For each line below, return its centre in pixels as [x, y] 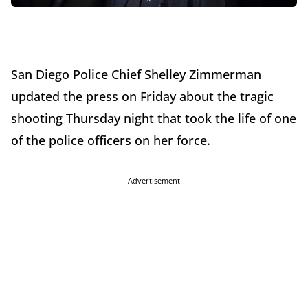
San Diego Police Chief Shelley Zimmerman [136, 75]
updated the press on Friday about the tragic [142, 97]
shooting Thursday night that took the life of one [154, 119]
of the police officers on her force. [111, 141]
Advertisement [154, 181]
